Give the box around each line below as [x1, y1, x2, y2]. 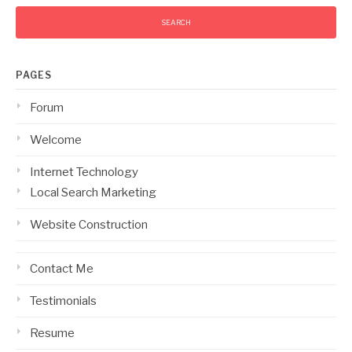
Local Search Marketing [30, 185, 156, 200]
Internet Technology [30, 165, 138, 179]
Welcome [30, 133, 82, 147]
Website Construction [30, 218, 148, 232]
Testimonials [30, 294, 97, 308]
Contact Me [30, 262, 93, 276]
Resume [30, 326, 75, 340]
